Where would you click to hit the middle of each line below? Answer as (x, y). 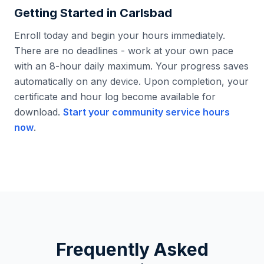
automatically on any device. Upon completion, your (131, 81)
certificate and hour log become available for (115, 97)
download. (37, 112)
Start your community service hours (146, 112)
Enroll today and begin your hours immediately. (120, 35)
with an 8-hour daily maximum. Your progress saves (131, 66)
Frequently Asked (132, 249)
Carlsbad (146, 13)
